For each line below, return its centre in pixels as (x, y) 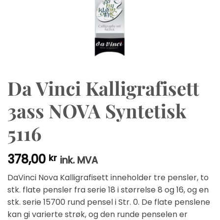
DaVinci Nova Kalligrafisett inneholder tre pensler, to (108, 178)
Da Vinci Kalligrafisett (103, 88)
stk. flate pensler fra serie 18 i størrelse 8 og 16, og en (108, 190)
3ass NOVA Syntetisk (97, 110)
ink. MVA (79, 161)
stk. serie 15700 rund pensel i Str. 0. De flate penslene (109, 202)
